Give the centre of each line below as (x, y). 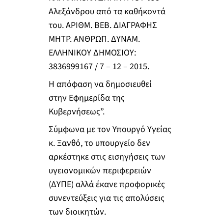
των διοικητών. (77, 212)
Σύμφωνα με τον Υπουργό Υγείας (110, 129)
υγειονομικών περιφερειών (100, 170)
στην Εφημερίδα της (86, 98)
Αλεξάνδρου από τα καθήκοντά (107, 12)
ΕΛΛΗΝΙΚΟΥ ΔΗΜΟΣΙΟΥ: (92, 53)
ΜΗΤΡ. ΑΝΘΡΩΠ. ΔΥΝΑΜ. (94, 39)
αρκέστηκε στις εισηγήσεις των (107, 157)
